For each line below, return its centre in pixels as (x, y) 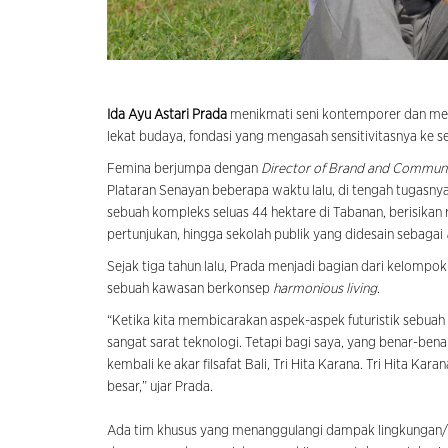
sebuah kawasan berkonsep (190, 289)
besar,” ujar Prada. (160, 387)
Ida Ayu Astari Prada (167, 115)
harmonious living (325, 289)
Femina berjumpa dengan (184, 169)
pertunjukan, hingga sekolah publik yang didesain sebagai (276, 235)
